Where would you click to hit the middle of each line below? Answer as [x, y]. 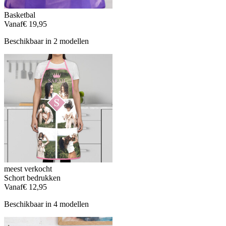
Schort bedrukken [32, 178]
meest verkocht [28, 169]
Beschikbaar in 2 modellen [46, 41]
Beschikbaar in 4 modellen [46, 204]
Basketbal [20, 15]
